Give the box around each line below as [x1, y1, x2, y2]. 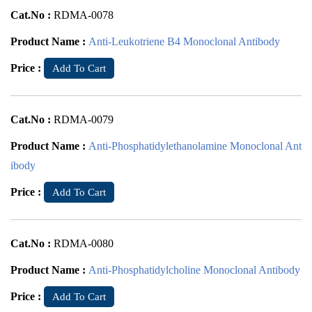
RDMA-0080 [54, 237, 114, 249]
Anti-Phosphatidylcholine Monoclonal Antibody [88, 264, 300, 276]
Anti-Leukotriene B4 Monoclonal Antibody [88, 36, 280, 47]
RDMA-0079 [54, 114, 114, 125]
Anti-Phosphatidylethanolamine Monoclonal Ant [88, 140, 302, 152]
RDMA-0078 [54, 9, 114, 21]
